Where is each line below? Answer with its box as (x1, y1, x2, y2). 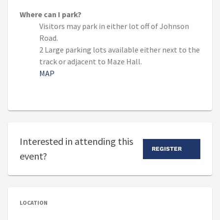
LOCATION (20, 199, 48, 207)
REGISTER (152, 145, 182, 152)
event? (20, 150, 47, 163)
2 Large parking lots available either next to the (39, 45, 200, 55)
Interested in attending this (20, 135, 133, 148)
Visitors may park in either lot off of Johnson (39, 21, 189, 31)
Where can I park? (20, 9, 82, 20)
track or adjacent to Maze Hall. (39, 56, 143, 67)
